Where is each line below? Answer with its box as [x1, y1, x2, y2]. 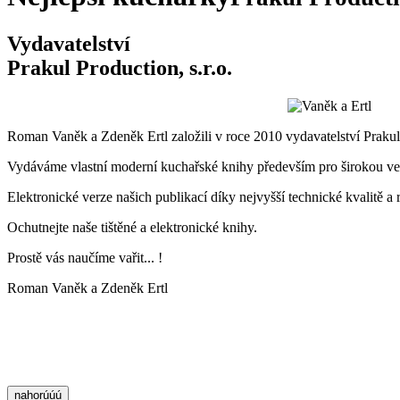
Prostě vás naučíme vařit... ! [7, 249, 162, 265]
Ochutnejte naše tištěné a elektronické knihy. [7, 219, 257, 235]
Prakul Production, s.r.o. [7, 55, 232, 79]
